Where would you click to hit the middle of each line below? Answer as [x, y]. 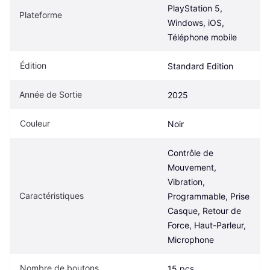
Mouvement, [192, 167]
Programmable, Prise [209, 196]
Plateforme [41, 14]
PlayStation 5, [195, 8]
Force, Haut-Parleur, [207, 225]
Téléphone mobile [202, 37]
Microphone [191, 239]
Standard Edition [200, 66]
